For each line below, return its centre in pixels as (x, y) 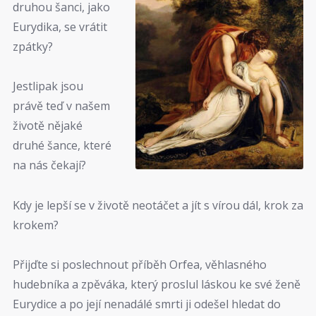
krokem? (36, 225)
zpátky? (33, 46)
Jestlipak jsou (48, 86)
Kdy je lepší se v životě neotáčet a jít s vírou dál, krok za (158, 205)
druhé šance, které (62, 146)
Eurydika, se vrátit (60, 26)
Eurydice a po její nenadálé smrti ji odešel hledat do (147, 304)
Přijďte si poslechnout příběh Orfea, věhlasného (140, 265)
